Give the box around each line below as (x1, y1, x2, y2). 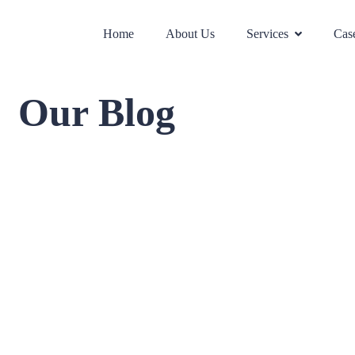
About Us (166, 27, 215, 41)
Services (246, 27, 288, 41)
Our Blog (18, 90, 175, 135)
